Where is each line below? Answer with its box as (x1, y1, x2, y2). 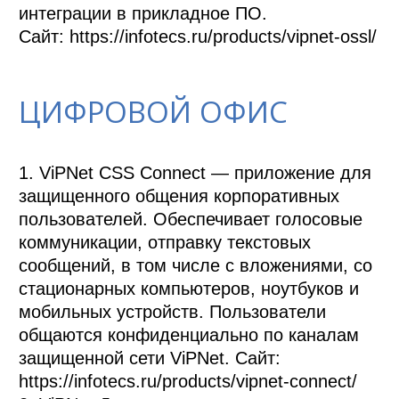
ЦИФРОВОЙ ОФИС (19, 91, 289, 132)
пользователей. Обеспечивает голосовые (19, 208, 363, 229)
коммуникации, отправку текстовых (19, 232, 312, 252)
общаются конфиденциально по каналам (19, 324, 360, 345)
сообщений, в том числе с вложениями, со (19, 255, 373, 275)
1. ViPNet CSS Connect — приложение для (19, 162, 372, 183)
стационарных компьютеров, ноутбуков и (19, 278, 360, 298)
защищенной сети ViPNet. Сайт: (19, 347, 281, 368)
